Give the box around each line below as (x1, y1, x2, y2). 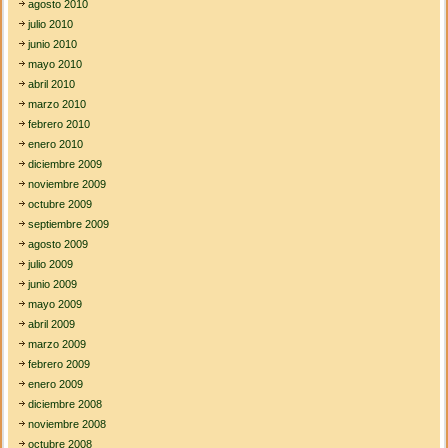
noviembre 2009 (28, 178, 107, 191)
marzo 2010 (28, 98, 87, 111)
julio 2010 (28, 18, 74, 31)
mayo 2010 (28, 58, 83, 71)
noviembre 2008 (28, 418, 107, 431)
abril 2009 (28, 318, 76, 331)
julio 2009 (28, 258, 74, 271)
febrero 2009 (28, 358, 91, 371)
